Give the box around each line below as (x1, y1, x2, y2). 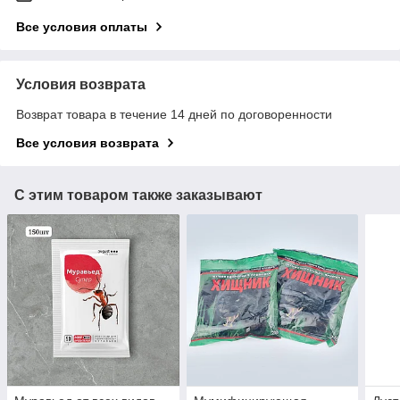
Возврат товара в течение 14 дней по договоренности (16, 106, 332, 121)
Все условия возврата (16, 135, 159, 150)
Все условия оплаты (16, 19, 147, 34)
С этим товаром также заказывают (14, 187, 262, 203)
